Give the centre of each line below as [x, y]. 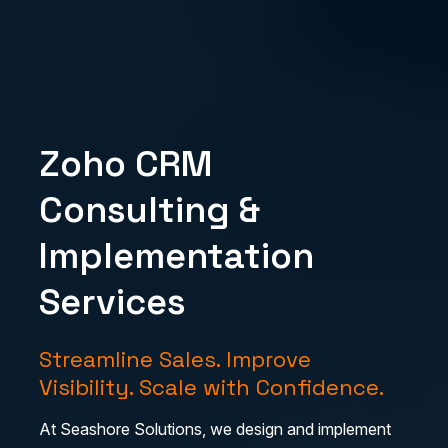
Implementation [176, 255]
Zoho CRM [126, 163]
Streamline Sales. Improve [175, 358]
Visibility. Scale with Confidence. [211, 386]
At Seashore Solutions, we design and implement [215, 428]
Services [112, 301]
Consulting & [149, 209]
